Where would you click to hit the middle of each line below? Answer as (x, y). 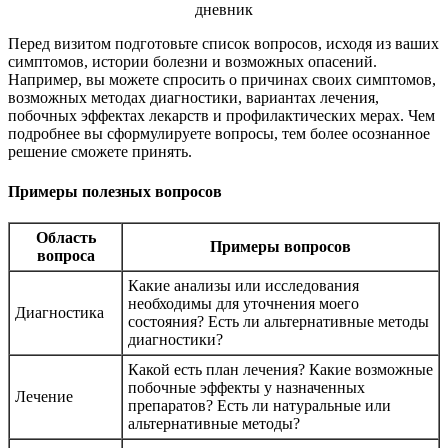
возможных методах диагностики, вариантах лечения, (193, 98)
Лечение (44, 396)
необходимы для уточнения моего (243, 303)
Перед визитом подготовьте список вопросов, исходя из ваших (223, 44)
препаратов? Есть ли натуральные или (259, 405)
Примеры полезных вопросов (115, 191)
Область (65, 237)
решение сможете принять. (100, 152)
